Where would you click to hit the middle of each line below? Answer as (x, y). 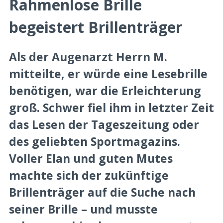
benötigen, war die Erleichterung (105, 90)
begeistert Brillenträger (96, 27)
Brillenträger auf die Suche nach (102, 192)
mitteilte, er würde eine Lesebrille (108, 73)
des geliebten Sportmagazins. (95, 141)
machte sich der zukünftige (89, 175)
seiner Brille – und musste (83, 209)
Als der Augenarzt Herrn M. (88, 56)
